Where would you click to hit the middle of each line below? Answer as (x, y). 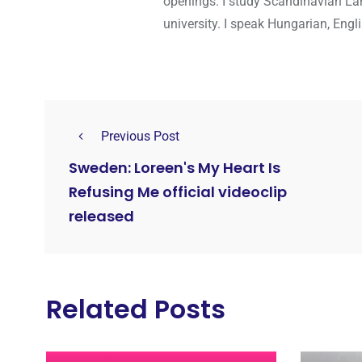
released (101, 217)
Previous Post (140, 136)
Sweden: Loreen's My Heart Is (175, 168)
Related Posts (136, 309)
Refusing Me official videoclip (178, 192)
